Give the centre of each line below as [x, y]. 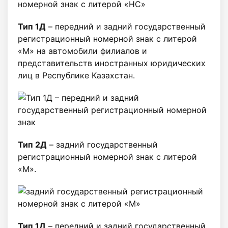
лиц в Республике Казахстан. [76, 76]
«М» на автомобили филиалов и [82, 51]
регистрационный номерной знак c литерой [107, 157]
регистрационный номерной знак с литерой [107, 39]
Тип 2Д [32, 145]
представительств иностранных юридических [112, 63]
